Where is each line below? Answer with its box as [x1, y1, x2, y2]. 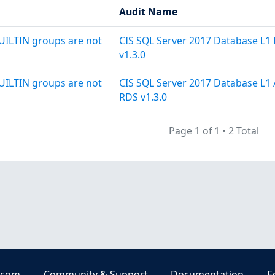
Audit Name [118, 4, 177, 18]
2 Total [228, 123, 259, 137]
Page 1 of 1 [168, 123, 220, 137]
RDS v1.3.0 [118, 90, 167, 104]
